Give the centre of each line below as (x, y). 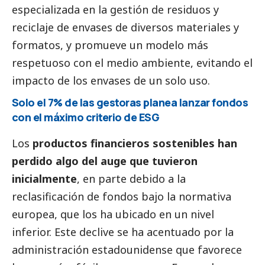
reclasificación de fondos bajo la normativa (122, 197)
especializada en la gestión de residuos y (115, 10)
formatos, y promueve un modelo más (110, 45)
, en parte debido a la (131, 179)
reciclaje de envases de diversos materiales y (125, 28)
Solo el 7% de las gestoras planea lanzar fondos (130, 103)
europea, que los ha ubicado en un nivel (113, 214)
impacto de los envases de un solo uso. (111, 81)
